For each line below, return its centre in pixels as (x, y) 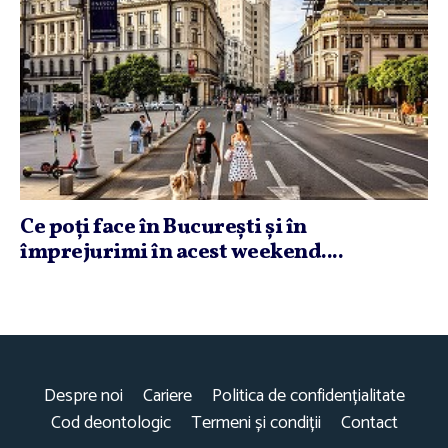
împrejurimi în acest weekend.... (181, 252)
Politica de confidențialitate (308, 395)
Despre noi (83, 395)
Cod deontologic (110, 422)
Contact (369, 422)
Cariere (167, 395)
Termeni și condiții (255, 422)
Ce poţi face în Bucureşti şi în (163, 227)
